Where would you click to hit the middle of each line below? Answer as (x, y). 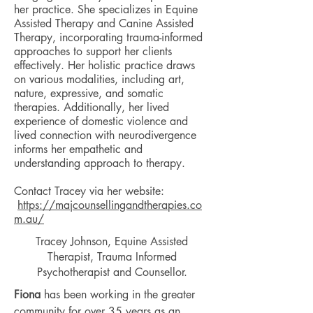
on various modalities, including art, (99, 79)
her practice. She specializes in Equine (106, 9)
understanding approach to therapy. (100, 163)
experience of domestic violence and (101, 121)
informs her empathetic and (78, 149)
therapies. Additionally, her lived (92, 107)
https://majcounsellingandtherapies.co (110, 205)
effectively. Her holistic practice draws (104, 65)
